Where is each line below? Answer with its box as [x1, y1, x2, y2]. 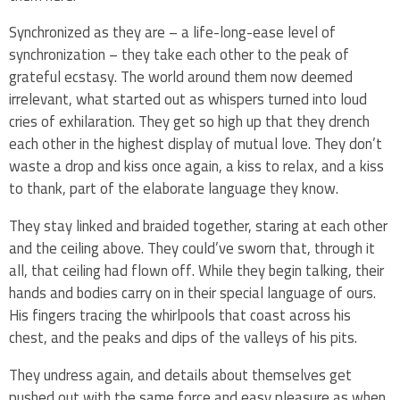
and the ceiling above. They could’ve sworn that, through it [9, 234, 375, 263]
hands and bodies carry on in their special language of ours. [9, 279, 376, 308]
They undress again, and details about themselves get [9, 360, 352, 389]
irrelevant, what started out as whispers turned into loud [9, 85, 367, 114]
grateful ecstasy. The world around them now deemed [9, 62, 353, 92]
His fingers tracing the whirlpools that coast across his [9, 301, 351, 330]
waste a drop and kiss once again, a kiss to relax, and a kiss [9, 152, 384, 181]
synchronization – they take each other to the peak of [9, 40, 349, 70]
